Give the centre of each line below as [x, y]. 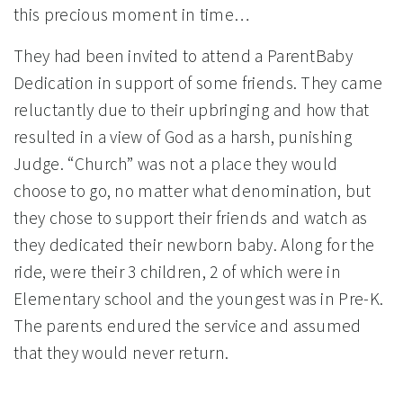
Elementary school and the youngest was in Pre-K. [199, 299]
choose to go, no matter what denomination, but [193, 191]
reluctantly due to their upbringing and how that [192, 110]
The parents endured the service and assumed [188, 326]
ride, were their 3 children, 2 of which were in [178, 272]
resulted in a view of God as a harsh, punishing [183, 137]
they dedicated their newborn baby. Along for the [194, 245]
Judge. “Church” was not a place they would [176, 164]
